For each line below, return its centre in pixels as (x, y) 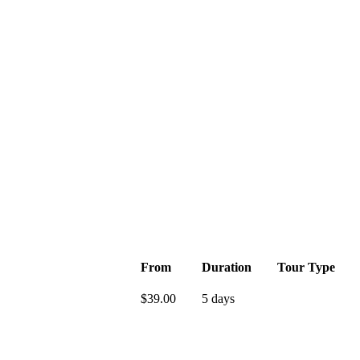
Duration (227, 267)
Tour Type (306, 267)
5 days (218, 299)
